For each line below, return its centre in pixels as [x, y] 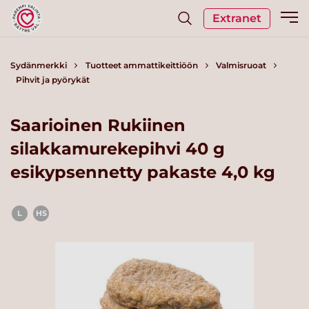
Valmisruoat [241, 65]
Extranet [237, 18]
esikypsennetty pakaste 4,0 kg [143, 172]
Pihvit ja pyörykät [52, 80]
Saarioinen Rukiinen [98, 125]
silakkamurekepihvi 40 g [118, 148]
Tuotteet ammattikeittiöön [141, 65]
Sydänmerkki [39, 65]
